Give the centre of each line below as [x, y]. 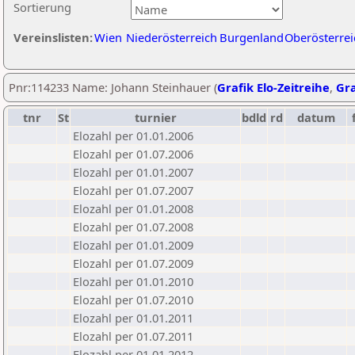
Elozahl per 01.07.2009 [133, 263]
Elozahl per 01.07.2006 [133, 154]
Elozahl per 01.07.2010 [133, 300]
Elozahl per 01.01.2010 [133, 281]
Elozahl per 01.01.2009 [133, 245]
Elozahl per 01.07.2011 [133, 336]
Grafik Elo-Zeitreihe [273, 87]
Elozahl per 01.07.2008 [133, 227]
